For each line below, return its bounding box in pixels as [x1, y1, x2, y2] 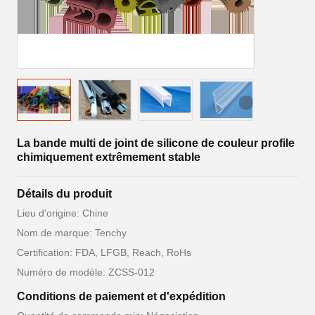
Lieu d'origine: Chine [17, 207, 108, 219]
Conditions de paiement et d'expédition [17, 290, 226, 302]
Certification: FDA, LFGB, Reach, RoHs [17, 247, 191, 258]
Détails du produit [17, 188, 112, 200]
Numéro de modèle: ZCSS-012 [17, 266, 155, 278]
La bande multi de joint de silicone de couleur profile [17, 137, 295, 149]
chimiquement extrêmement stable [17, 151, 200, 163]
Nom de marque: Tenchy [17, 227, 127, 238]
